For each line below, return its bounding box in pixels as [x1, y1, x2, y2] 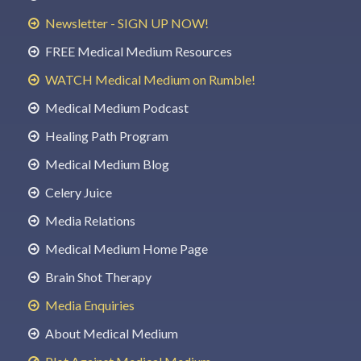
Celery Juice [43, 185, 112, 201]
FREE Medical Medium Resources [43, 44, 232, 60]
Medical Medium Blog [43, 156, 169, 172]
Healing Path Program [43, 128, 168, 144]
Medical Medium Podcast [43, 100, 189, 116]
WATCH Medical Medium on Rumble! [43, 72, 255, 88]
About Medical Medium [43, 326, 178, 342]
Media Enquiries [43, 297, 135, 313]
